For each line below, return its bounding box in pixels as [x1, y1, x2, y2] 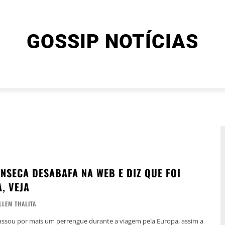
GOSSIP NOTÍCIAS [27, 30, 198, 53]
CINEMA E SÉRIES [89, 71, 149, 81]
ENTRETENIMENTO [2, 71, 66, 81]
